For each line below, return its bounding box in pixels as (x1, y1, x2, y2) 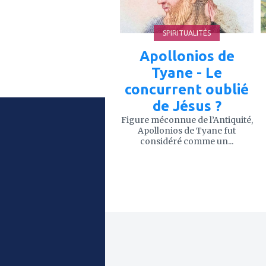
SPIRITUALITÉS (163, 28, 211, 37)
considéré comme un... (140, 135, 233, 147)
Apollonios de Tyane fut (138, 125, 236, 136)
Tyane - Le (151, 64, 222, 81)
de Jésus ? (152, 97, 221, 114)
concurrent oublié (125, 81, 249, 97)
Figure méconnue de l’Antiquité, (121, 114, 253, 125)
